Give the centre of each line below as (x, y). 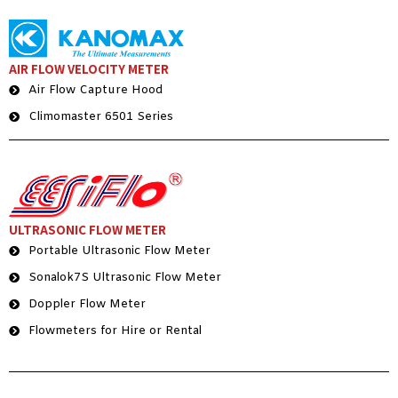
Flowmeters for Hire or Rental (115, 330)
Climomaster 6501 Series (101, 116)
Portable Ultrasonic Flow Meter (119, 251)
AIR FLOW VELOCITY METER (89, 68)
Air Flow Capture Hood (96, 90)
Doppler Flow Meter (87, 304)
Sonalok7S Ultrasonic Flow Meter (125, 277)
